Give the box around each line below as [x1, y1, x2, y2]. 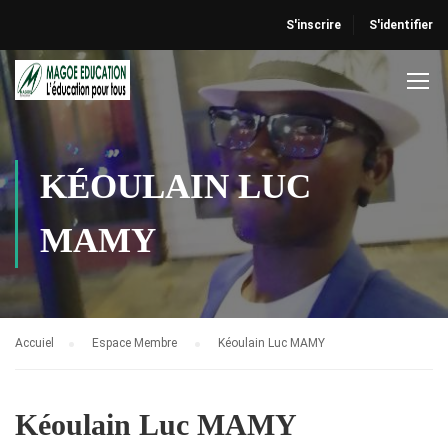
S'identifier [369, 18, 433, 32]
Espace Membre [92, 336, 180, 350]
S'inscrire [286, 18, 341, 32]
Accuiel [15, 336, 54, 350]
